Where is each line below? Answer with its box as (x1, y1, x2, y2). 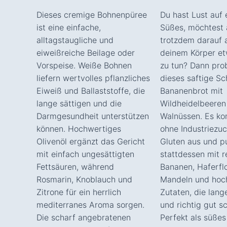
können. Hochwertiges (36, 123, 121, 134)
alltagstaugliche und (36, 34, 113, 45)
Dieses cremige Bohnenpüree (36, 9, 147, 20)
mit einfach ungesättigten (36, 148, 134, 159)
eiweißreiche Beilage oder (36, 47, 135, 58)
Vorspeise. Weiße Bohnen (36, 60, 132, 70)
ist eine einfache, (36, 22, 101, 32)
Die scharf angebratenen (36, 212, 131, 222)
